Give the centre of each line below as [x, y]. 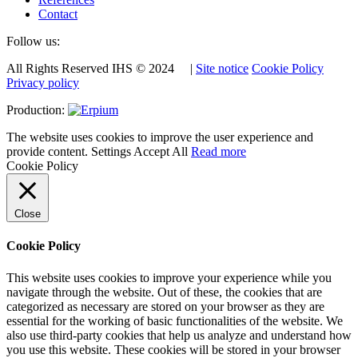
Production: [37, 110]
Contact [58, 14]
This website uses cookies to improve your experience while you [169, 277]
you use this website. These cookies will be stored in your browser [173, 349]
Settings [111, 152]
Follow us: [33, 42]
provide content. [49, 152]
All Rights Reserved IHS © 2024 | [101, 69]
